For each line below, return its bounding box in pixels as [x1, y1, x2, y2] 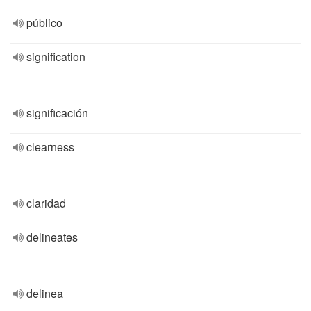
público [26, 15, 62, 31]
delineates [26, 229, 78, 245]
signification [26, 49, 85, 65]
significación [26, 105, 88, 121]
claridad [26, 195, 66, 211]
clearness [26, 139, 74, 155]
